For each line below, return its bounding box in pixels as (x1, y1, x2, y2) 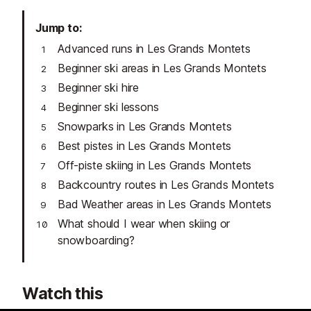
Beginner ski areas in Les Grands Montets (58, 61, 267, 76)
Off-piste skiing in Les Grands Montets (58, 158, 252, 173)
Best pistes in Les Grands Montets (58, 139, 232, 153)
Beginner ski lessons (58, 100, 159, 115)
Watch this (22, 284, 103, 304)
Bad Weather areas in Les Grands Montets (58, 197, 272, 212)
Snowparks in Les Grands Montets (58, 119, 232, 134)
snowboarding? (58, 233, 135, 248)
